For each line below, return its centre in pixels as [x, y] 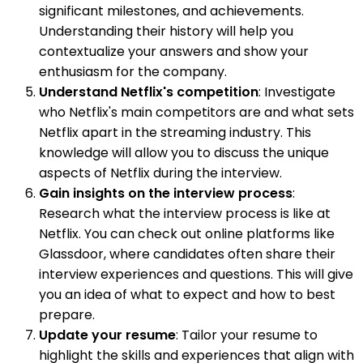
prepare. [67, 315]
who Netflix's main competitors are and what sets [196, 112]
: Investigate [297, 92]
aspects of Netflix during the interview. [160, 173]
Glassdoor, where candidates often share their [187, 254]
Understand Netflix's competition [149, 92]
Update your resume [107, 335]
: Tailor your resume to [247, 335]
